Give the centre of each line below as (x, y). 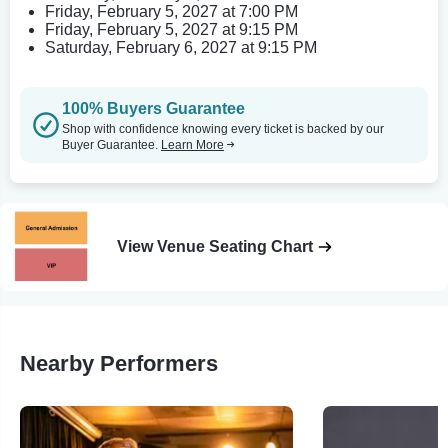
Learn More (192, 144)
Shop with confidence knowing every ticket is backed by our (223, 128)
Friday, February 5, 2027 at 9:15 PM (171, 29)
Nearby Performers (119, 363)
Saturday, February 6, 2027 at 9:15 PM (181, 47)
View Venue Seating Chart (215, 246)
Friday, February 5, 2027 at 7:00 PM (171, 11)
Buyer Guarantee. (111, 144)
